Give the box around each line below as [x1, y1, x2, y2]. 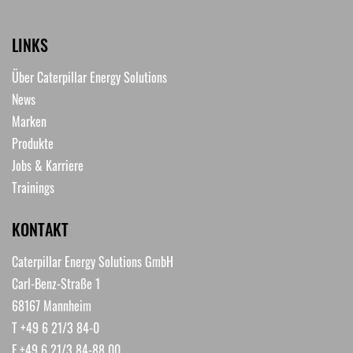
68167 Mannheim [12, 295, 91, 315]
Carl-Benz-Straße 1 [12, 273, 100, 293]
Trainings [12, 177, 54, 197]
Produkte [12, 133, 54, 153]
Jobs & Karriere [12, 155, 84, 175]
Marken [12, 111, 46, 131]
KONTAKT [12, 217, 69, 241]
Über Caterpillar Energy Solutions [12, 67, 167, 87]
